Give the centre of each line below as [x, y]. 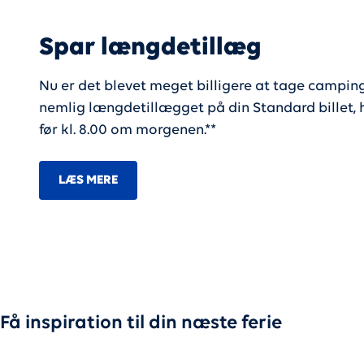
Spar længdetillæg [150, 48]
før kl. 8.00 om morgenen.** [128, 130]
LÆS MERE [88, 180]
